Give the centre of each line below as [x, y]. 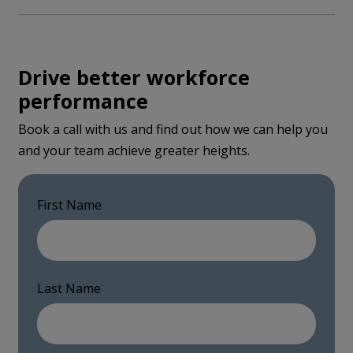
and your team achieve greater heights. [134, 151]
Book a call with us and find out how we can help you [173, 130]
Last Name [69, 289]
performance [84, 101]
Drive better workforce [134, 78]
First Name [70, 205]
